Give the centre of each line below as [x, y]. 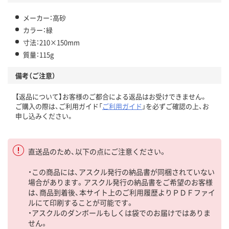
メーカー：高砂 [44, 17]
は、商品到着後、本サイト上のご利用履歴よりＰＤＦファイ [122, 192]
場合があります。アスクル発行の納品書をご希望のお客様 [120, 182]
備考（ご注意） [36, 75]
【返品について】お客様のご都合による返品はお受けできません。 [111, 96]
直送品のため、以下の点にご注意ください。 [97, 151]
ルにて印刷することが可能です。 [81, 202]
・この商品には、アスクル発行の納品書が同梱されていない [121, 171]
